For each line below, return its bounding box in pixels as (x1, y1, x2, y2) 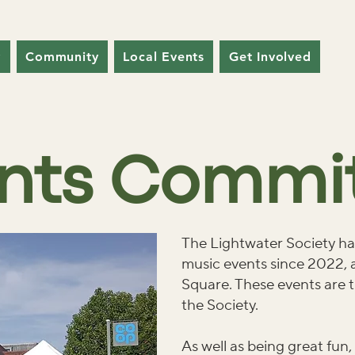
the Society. (181, 296, 258, 315)
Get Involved (228, 49, 311, 64)
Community (25, 49, 99, 64)
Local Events (123, 49, 204, 64)
